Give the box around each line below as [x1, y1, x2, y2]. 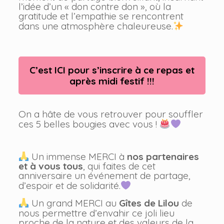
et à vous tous [18, 160, 83, 172]
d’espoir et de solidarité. [18, 179, 120, 192]
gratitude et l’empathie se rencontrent [18, 9, 183, 22]
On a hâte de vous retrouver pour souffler [18, 108, 203, 120]
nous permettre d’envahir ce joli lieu [18, 206, 174, 219]
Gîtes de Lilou [119, 197, 179, 209]
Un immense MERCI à [29, 150, 127, 163]
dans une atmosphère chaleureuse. [18, 20, 173, 32]
